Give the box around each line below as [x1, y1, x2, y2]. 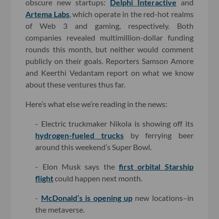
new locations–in [132, 193, 194, 202]
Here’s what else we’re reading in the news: [25, 99, 168, 109]
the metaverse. [35, 204, 85, 214]
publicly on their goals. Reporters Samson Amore [25, 56, 194, 66]
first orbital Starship [118, 161, 194, 171]
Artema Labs [25, 9, 69, 19]
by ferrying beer [123, 130, 194, 140]
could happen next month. [53, 173, 143, 183]
